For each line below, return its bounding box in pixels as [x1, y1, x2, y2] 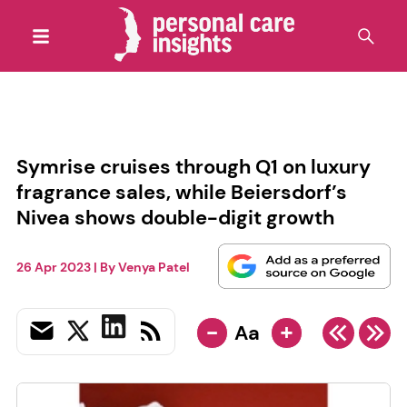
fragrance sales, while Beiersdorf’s [15, 178, 347, 205]
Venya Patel [117, 259, 190, 276]
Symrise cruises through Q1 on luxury [15, 153, 371, 180]
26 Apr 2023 [15, 259, 91, 276]
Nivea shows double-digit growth [15, 203, 334, 231]
